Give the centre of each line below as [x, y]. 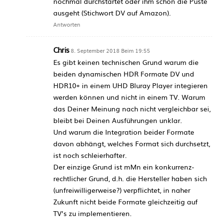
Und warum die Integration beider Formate [124, 132]
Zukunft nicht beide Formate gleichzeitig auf [125, 201]
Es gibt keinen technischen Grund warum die [126, 62]
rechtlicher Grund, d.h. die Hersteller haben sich [130, 178]
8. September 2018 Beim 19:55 [110, 50]
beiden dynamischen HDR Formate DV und [124, 73]
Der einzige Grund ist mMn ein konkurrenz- [124, 166]
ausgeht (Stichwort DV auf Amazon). [112, 12]
